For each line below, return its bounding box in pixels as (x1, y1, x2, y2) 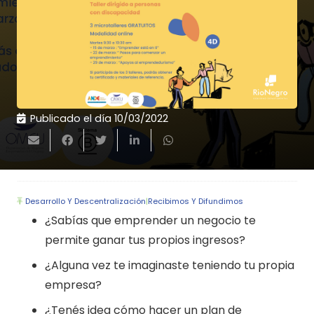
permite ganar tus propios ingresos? (45, 232, 245, 249)
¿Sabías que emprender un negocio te (45, 212, 256, 229)
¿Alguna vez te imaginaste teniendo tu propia (45, 257, 294, 274)
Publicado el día (29, 111, 114, 125)
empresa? (45, 277, 102, 294)
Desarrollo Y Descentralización (25, 196, 146, 207)
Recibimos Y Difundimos (148, 196, 244, 207)
